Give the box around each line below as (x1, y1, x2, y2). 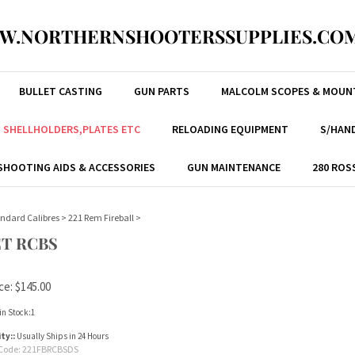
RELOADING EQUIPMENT (171, 122, 288, 136)
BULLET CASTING (18, 84, 102, 98)
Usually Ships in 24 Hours (15, 330, 109, 342)
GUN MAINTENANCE (187, 160, 281, 174)
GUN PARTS (133, 84, 189, 98)
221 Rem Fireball (68, 212, 134, 223)
